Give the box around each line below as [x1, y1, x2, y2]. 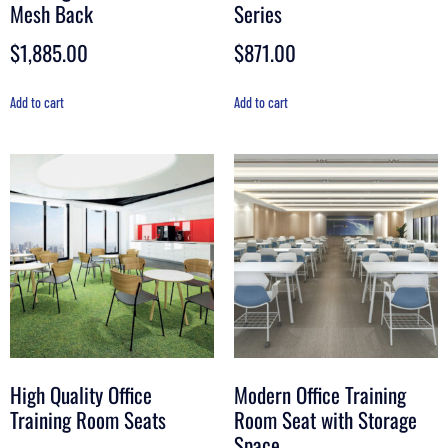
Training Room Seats [10, 404, 166, 436]
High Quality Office [10, 379, 152, 411]
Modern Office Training [234, 379, 406, 411]
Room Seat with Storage [234, 404, 417, 436]
